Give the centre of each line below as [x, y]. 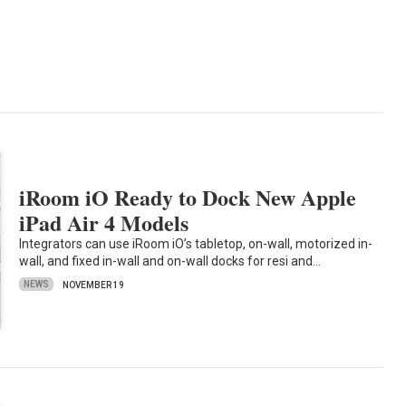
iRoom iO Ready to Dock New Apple [188, 197]
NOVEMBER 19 [94, 285]
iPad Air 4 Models [104, 222]
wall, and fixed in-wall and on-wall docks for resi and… [170, 261]
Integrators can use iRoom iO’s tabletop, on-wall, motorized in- [196, 243]
